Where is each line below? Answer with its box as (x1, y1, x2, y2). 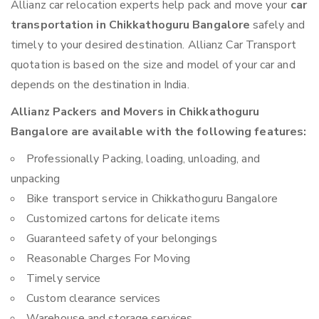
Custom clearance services (26, 291, 161, 307)
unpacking (11, 171, 60, 187)
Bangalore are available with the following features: (11, 124, 307, 140)
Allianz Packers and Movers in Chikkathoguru (11, 104, 260, 120)
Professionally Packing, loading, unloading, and (26, 151, 260, 167)
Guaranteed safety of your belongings (26, 231, 217, 247)
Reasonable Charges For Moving (26, 251, 190, 267)
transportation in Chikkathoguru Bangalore (11, 17, 251, 33)
